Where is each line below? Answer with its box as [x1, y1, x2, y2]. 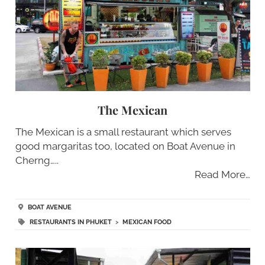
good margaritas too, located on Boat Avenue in [15, 140, 235, 153]
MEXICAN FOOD [122, 218, 172, 227]
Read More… [194, 169, 250, 181]
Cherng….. [15, 154, 59, 167]
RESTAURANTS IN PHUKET [29, 218, 112, 227]
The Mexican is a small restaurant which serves [15, 126, 231, 138]
